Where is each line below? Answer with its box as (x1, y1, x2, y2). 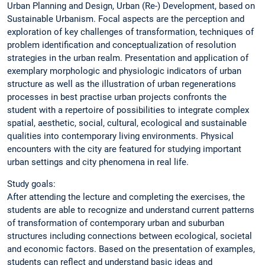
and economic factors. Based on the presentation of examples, (7, 243, 255, 254)
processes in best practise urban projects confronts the (7, 91, 227, 102)
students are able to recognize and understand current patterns (7, 204, 254, 215)
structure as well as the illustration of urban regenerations (7, 78, 236, 89)
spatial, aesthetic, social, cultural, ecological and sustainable (7, 117, 247, 128)
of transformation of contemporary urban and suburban (7, 217, 224, 228)
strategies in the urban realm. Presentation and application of (7, 52, 248, 63)
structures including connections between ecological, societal (7, 230, 252, 241)
